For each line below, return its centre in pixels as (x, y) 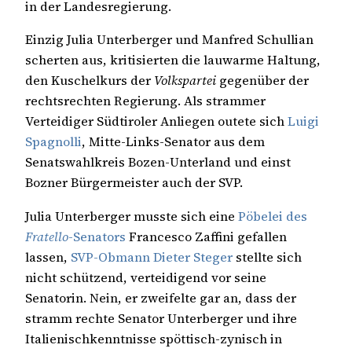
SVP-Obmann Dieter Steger (152, 257)
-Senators (97, 236)
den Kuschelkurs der (90, 81)
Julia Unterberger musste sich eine (132, 216)
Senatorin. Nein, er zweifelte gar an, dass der (161, 297)
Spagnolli (53, 142)
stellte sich (267, 257)
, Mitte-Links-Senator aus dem (173, 142)
